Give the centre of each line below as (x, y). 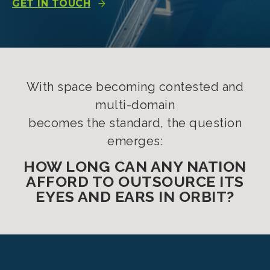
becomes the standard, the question (135, 123)
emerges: (135, 141)
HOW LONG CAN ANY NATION (135, 166)
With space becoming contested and (135, 87)
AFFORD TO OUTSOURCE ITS (135, 181)
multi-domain (135, 105)
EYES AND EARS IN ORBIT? (135, 196)
